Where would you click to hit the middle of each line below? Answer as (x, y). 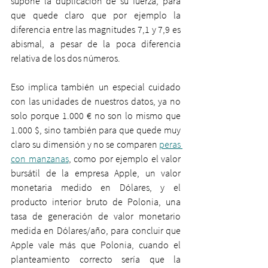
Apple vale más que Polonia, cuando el (96, 245)
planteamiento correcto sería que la (96, 259)
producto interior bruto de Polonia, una (96, 202)
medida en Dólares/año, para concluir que (96, 230)
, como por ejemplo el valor (124, 159)
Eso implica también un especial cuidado (96, 87)
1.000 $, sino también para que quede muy (96, 130)
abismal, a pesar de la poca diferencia (96, 44)
